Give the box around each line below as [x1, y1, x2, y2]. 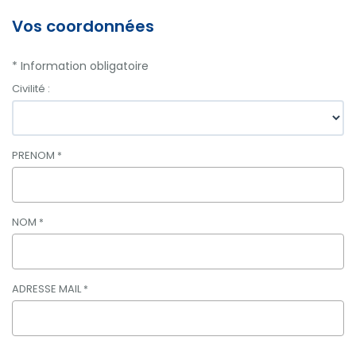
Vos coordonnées [12, 14, 154, 37]
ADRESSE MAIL [12, 281, 83, 296]
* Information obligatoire [12, 57, 149, 74]
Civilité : [12, 81, 50, 96]
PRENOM [12, 148, 57, 163]
